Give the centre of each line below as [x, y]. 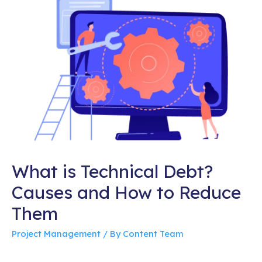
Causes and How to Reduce [126, 193]
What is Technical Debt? [112, 172]
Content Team [153, 234]
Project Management [56, 234]
